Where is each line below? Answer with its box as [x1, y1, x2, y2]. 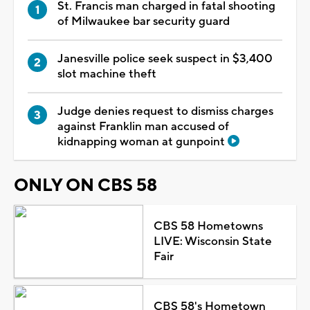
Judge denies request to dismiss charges [57, 103, 273, 119]
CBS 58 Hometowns [153, 218, 263, 234]
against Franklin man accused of [57, 118, 229, 134]
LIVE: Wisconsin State [153, 233, 272, 249]
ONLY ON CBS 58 [14, 174, 157, 197]
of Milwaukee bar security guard [57, 13, 230, 29]
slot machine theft [57, 66, 156, 82]
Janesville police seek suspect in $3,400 [57, 51, 273, 66]
